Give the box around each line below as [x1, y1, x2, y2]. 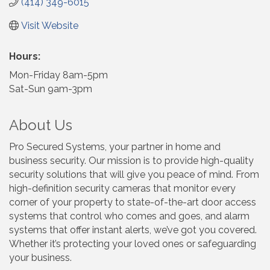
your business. [9, 251, 72, 263]
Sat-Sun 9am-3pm [9, 83, 92, 95]
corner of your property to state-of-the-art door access [9, 196, 256, 208]
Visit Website [21, 19, 78, 31]
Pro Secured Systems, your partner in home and [9, 140, 221, 152]
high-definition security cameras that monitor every [9, 182, 236, 194]
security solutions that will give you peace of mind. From [9, 168, 259, 180]
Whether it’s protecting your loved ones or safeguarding [9, 237, 256, 250]
